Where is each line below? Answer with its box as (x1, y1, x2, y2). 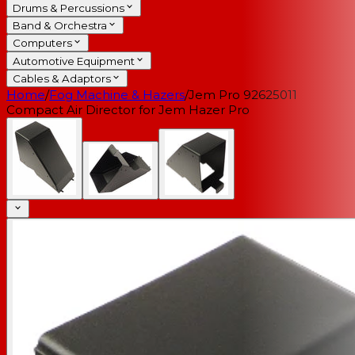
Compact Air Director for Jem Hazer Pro (6, 102, 250, 118)
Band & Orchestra (13, 19, 107, 32)
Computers (13, 36, 72, 50)
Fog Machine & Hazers (49, 87, 185, 103)
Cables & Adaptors (13, 72, 111, 86)
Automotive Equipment (13, 54, 135, 67)
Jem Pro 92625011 (189, 87, 297, 103)
